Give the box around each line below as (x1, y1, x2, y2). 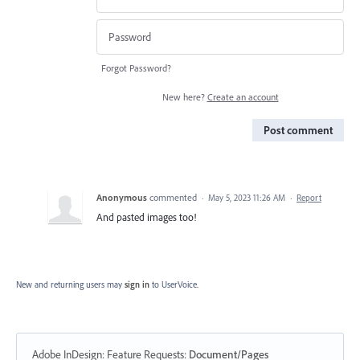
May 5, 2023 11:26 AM (208, 192, 285, 204)
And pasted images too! (96, 211, 196, 224)
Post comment (264, 123, 333, 138)
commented (149, 191, 199, 204)
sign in (125, 279, 149, 291)
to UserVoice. (152, 279, 198, 291)
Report (297, 192, 321, 204)
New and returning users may (16, 279, 125, 291)
